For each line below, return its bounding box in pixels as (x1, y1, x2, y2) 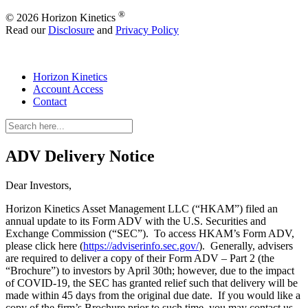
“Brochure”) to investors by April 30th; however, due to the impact (5, 265, 294, 277)
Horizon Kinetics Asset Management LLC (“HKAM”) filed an (5, 203, 278, 215)
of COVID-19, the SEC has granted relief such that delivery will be (5, 277, 298, 289)
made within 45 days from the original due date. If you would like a (5, 289, 300, 302)
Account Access (33, 83, 103, 96)
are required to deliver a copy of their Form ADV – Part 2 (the (5, 252, 274, 265)
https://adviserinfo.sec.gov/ (83, 240, 199, 252)
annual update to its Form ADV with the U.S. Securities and (5, 215, 266, 228)
